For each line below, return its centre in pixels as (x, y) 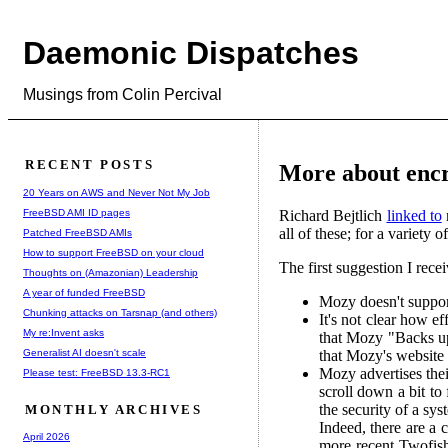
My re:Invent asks (63, 332)
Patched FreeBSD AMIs (77, 232)
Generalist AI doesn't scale (84, 352)
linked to (414, 215)
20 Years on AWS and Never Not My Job (116, 192)
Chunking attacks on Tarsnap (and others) (120, 312)
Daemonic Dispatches (191, 53)
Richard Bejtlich (333, 215)
